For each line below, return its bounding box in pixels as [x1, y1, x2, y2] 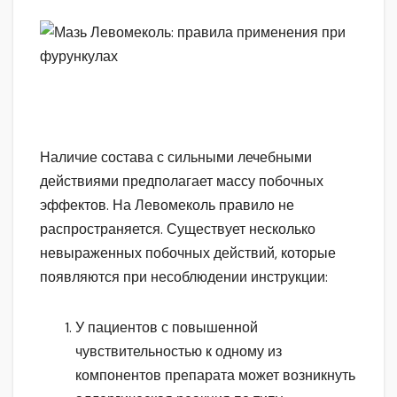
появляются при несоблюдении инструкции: [40, 267, 328, 286]
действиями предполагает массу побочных [40, 171, 323, 191]
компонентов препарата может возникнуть [75, 365, 355, 385]
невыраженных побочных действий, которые [40, 243, 336, 262]
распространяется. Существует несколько [40, 219, 315, 238]
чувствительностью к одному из [75, 341, 282, 361]
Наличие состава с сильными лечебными [40, 147, 312, 167]
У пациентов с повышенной [75, 317, 258, 337]
